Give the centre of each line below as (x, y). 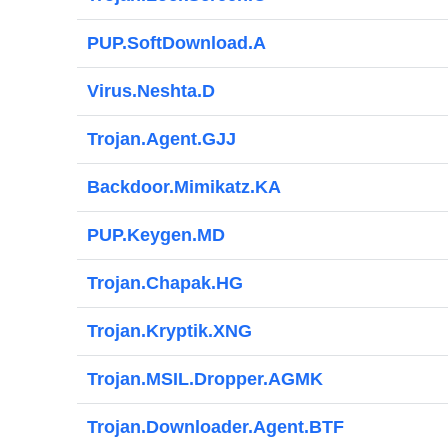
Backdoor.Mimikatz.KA (184, 187)
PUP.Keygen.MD (156, 235)
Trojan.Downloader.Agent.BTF (215, 427)
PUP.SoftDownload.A (176, 43)
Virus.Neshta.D (151, 91)
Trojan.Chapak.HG (165, 283)
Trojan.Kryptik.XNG (169, 331)
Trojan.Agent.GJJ (161, 139)
